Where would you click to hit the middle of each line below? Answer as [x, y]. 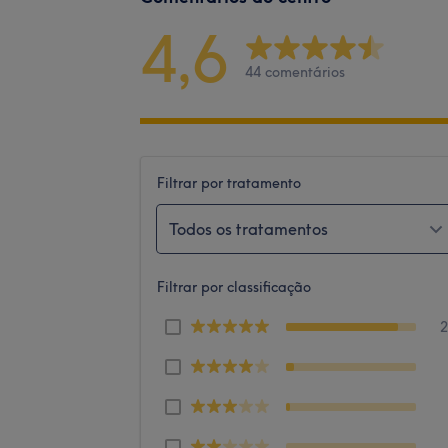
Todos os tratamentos [248, 228]
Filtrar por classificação [234, 286]
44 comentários [295, 72]
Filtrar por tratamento [229, 182]
